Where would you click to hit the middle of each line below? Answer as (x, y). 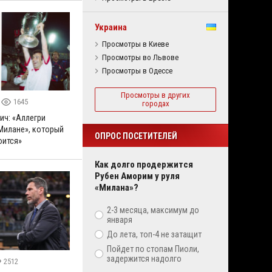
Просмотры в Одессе (137, 71)
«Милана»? (117, 188)
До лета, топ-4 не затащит (154, 234)
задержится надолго (144, 259)
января (120, 220)
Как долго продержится (144, 165)
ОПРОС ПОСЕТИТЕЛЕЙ (136, 136)
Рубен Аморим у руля (137, 176)
